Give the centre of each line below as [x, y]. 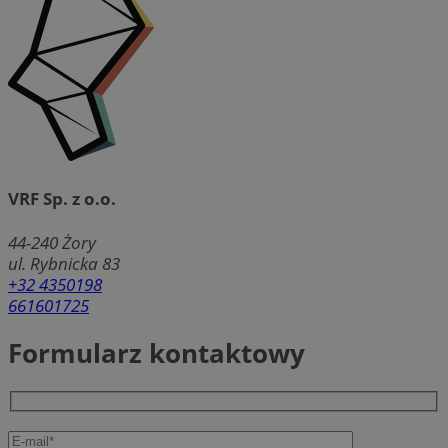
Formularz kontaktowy [156, 353]
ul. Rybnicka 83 [64, 264]
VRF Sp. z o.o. [62, 199]
